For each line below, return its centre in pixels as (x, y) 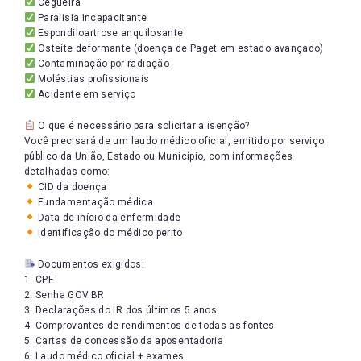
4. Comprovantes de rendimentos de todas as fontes (149, 326)
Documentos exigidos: (90, 264)
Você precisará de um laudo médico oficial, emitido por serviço (174, 141)
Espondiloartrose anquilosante (109, 33)
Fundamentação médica (94, 202)
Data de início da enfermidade (108, 218)
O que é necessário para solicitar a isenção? (142, 126)
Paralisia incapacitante (91, 18)
